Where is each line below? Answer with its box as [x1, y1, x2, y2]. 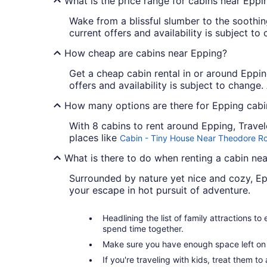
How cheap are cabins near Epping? [64, 47, 227, 60]
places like [69, 132, 120, 144]
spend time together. [103, 223, 184, 234]
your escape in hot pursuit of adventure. [69, 184, 250, 197]
